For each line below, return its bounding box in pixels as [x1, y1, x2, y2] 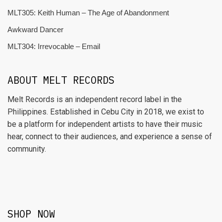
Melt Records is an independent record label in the [7, 95, 182, 104]
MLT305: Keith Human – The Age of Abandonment [7, 8, 169, 17]
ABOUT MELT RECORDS [7, 73, 114, 87]
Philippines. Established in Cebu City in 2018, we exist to [7, 107, 204, 116]
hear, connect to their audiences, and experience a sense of [7, 132, 212, 141]
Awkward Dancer [7, 25, 63, 34]
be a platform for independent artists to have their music [7, 119, 202, 129]
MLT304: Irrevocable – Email [7, 42, 100, 51]
